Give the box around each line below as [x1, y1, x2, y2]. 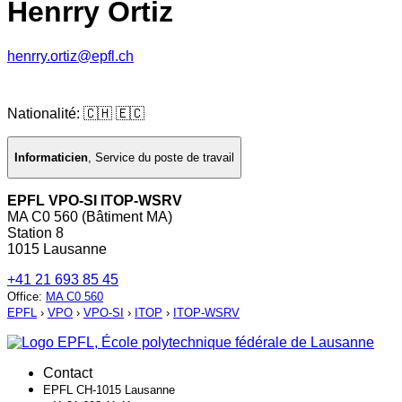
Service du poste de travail [95, 151, 234, 165]
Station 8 [7, 225, 64, 241]
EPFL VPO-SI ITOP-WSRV [7, 193, 182, 209]
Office [7, 290, 39, 304]
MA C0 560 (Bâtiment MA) [7, 209, 172, 225]
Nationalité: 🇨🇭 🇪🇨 [7, 105, 144, 121]
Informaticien [14, 151, 88, 165]
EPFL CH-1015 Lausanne [43, 383, 175, 398]
